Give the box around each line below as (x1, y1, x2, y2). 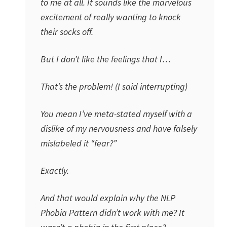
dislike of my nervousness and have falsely (41, 123, 197, 134)
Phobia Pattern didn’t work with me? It (41, 207, 184, 218)
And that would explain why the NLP (41, 192, 175, 204)
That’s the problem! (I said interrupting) (41, 81, 187, 92)
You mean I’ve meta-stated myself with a (41, 108, 192, 120)
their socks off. (41, 26, 93, 37)
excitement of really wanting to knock (41, 11, 181, 23)
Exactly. (41, 165, 69, 176)
